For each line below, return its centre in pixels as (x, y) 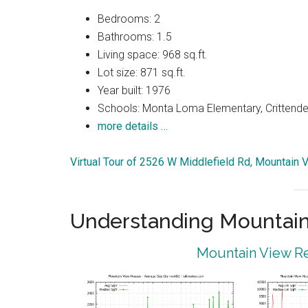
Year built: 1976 (134, 90)
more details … (133, 126)
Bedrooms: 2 (129, 19)
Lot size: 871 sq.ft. (142, 73)
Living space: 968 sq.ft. (153, 55)
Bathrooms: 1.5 (135, 37)
